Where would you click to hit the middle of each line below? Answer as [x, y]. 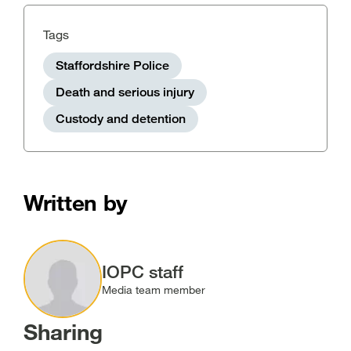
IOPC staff [143, 271]
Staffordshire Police [112, 65]
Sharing [63, 331]
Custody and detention [121, 119]
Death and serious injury [125, 92]
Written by [76, 202]
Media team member [154, 289]
